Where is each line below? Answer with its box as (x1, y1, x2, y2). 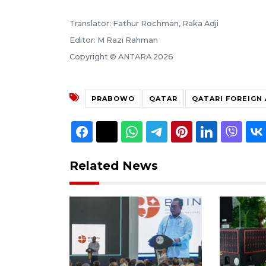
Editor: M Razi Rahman (69, 35, 158, 45)
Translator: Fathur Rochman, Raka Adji (69, 18, 218, 28)
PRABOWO (91, 94, 135, 103)
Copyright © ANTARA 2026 (69, 52, 173, 61)
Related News (69, 158, 158, 173)
